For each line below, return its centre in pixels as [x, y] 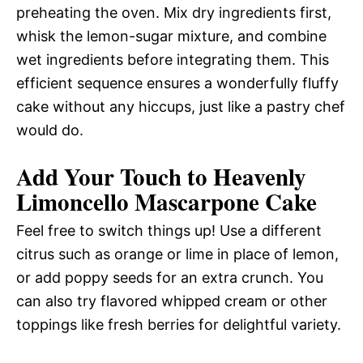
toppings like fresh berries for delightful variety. [179, 325]
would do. [50, 130]
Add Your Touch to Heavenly [161, 177]
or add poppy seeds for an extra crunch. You [170, 278]
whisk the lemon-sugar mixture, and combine [171, 36]
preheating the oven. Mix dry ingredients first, [174, 13]
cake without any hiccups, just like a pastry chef [181, 107]
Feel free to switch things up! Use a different [169, 231]
